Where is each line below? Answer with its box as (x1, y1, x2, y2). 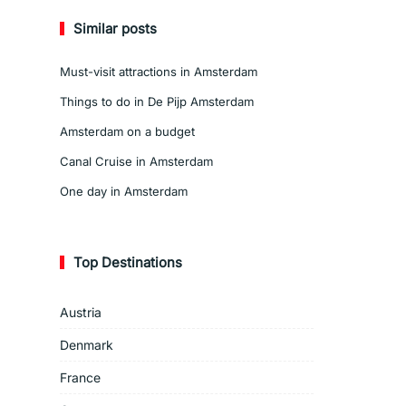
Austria (60, 304, 101, 320)
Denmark (60, 337, 113, 353)
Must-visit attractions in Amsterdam (60, 64, 257, 79)
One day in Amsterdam (60, 184, 188, 198)
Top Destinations (73, 254, 182, 271)
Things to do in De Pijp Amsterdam (60, 94, 254, 109)
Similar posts (73, 20, 157, 37)
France (60, 370, 101, 385)
